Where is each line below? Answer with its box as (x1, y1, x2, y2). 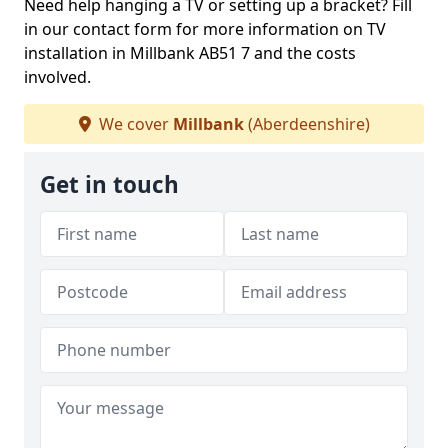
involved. (24, 66, 91, 88)
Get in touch (40, 169, 179, 200)
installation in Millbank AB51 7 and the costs (24, 42, 356, 64)
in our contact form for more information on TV (24, 18, 386, 40)
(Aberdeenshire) (243, 113, 370, 135)
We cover (94, 113, 173, 135)
